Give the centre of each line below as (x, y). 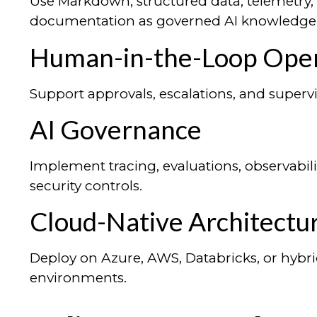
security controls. (86, 186)
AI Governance (116, 129)
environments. (78, 278)
